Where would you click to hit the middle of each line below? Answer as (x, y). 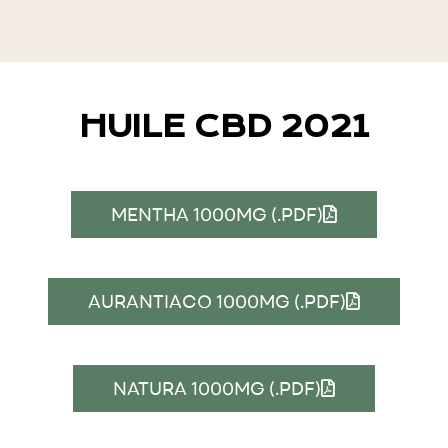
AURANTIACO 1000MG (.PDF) (216, 301)
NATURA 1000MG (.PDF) (216, 388)
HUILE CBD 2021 (224, 126)
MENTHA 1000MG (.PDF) (216, 214)
